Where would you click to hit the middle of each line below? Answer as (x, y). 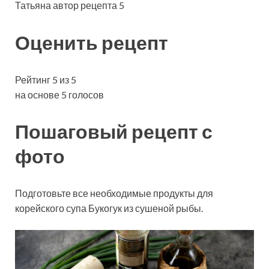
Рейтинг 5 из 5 (46, 79)
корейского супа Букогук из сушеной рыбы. (109, 208)
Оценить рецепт (92, 42)
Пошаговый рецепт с (114, 131)
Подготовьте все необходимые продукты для (114, 193)
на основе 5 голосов (59, 94)
